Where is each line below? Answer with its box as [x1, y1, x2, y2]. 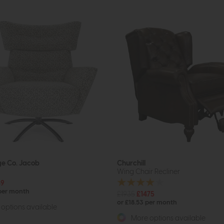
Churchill [117, 159, 145, 167]
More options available [129, 214, 205, 222]
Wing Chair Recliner [117, 168, 180, 176]
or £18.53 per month [117, 199, 177, 206]
